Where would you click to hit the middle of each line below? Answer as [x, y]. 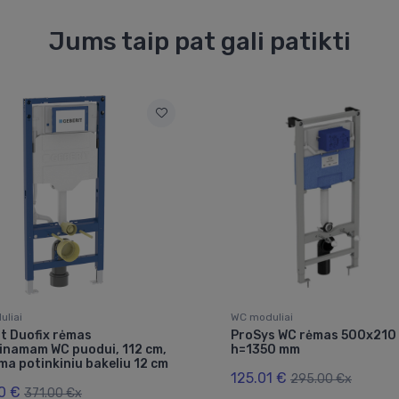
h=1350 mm [265, 350]
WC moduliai [262, 318]
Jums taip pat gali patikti [199, 42]
